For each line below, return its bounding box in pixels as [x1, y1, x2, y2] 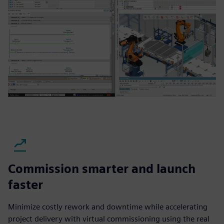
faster [8, 177, 43, 192]
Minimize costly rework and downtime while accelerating [8, 202, 207, 211]
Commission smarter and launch [8, 161, 195, 176]
